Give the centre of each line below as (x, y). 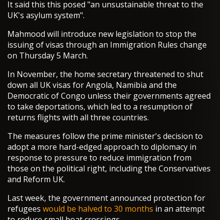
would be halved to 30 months (98, 209)
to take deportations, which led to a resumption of (100, 107)
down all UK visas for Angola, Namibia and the (92, 85)
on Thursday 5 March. (48, 56)
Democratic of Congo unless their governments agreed (109, 96)
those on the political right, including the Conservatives (109, 169)
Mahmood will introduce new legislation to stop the (102, 34)
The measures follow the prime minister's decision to (105, 136)
